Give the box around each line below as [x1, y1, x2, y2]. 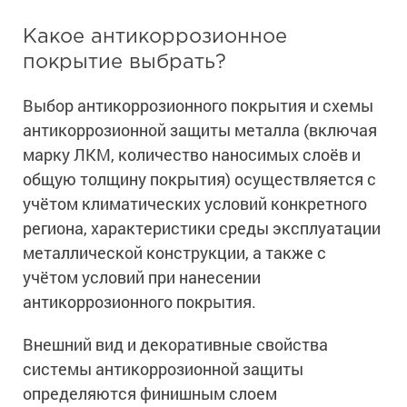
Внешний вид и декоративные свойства [23, 333, 328, 356]
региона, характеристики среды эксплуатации [23, 217, 381, 240]
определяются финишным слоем [23, 382, 277, 405]
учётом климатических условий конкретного [23, 193, 367, 215]
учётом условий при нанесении [23, 266, 261, 289]
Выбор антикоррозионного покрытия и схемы [23, 94, 373, 117]
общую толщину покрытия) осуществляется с [23, 168, 376, 191]
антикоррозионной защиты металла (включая [23, 119, 377, 142]
